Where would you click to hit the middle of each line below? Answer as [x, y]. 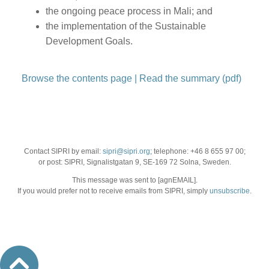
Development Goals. [89, 41]
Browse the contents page [77, 78]
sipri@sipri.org [126, 151]
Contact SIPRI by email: [63, 151]
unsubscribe [230, 191]
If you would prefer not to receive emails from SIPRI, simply [113, 191]
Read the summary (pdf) [190, 78]
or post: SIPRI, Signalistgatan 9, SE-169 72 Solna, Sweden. [134, 162]
